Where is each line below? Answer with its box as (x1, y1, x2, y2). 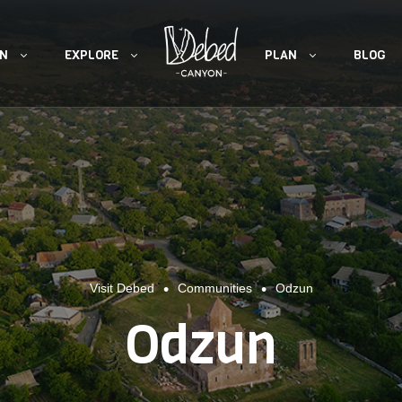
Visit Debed (89, 281, 154, 295)
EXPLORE (65, 60, 118, 78)
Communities (177, 281, 252, 295)
